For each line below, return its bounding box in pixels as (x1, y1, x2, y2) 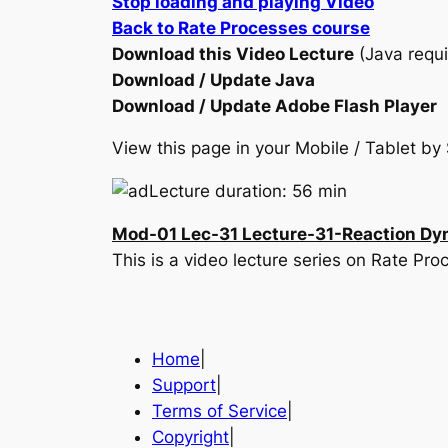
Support (152, 374, 216, 395)
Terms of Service (152, 400, 287, 421)
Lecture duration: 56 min (149, 181, 347, 202)
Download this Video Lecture (112, 43, 354, 64)
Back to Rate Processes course (112, 17, 370, 38)
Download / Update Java (112, 69, 315, 90)
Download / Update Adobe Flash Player (112, 95, 437, 116)
